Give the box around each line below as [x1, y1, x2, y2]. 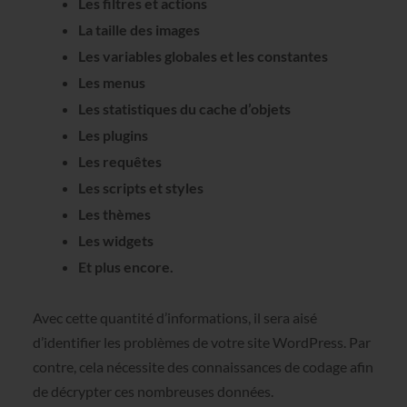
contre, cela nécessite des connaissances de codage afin [32, 357, 373, 375]
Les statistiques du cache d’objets [77, 99, 291, 117]
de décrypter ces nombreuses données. [32, 382, 273, 400]
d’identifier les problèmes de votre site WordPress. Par [32, 333, 371, 351]
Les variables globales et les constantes [77, 46, 328, 65]
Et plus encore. [77, 257, 174, 275]
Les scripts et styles [77, 178, 203, 196]
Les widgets [77, 231, 154, 249]
